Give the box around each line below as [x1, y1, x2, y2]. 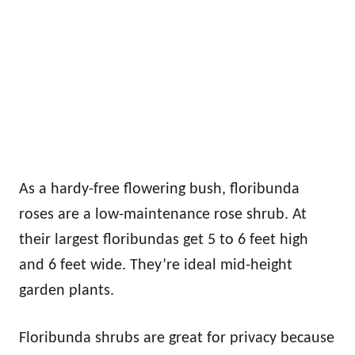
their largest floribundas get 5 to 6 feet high [19, 232, 308, 249]
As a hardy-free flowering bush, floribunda [19, 181, 300, 198]
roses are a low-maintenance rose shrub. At [19, 207, 307, 223]
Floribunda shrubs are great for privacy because [19, 330, 334, 347]
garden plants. [19, 283, 114, 300]
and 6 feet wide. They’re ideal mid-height [19, 258, 292, 274]
